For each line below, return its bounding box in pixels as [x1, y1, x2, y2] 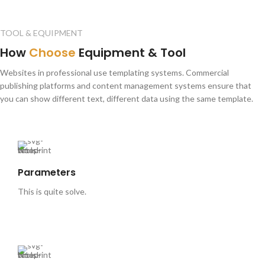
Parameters [18, 165, 76, 179]
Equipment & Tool [76, 44, 186, 61]
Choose [29, 44, 76, 61]
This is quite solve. [18, 186, 86, 196]
